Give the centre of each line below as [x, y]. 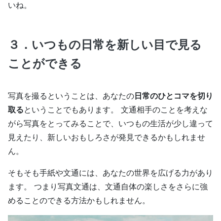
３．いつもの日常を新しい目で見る [105, 44]
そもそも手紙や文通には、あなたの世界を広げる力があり [110, 172]
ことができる [45, 63]
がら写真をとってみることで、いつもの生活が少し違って [110, 123]
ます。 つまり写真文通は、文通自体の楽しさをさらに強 [108, 186]
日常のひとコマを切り [174, 95]
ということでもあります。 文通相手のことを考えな [116, 109]
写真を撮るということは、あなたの [71, 95]
